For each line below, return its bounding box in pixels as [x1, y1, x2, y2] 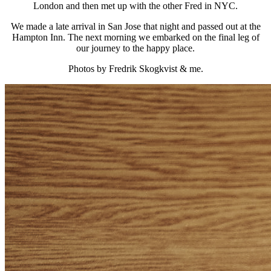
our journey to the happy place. [76, 42, 195, 53]
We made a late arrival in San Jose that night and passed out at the [10, 21, 261, 31]
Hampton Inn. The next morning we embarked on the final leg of [11, 31, 260, 42]
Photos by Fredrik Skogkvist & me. [68, 63, 203, 74]
